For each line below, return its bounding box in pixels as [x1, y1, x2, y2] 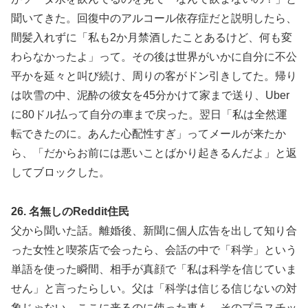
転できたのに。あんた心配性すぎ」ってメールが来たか [11, 127, 286, 140]
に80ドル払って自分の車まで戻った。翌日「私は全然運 [11, 108, 287, 120]
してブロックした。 [11, 166, 110, 178]
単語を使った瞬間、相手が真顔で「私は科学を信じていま [11, 263, 297, 275]
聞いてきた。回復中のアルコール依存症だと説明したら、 [11, 12, 297, 24]
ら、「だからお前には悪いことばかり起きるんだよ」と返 [11, 146, 297, 159]
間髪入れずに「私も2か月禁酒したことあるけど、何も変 [11, 31, 292, 43]
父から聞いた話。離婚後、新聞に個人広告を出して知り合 [11, 224, 297, 236]
